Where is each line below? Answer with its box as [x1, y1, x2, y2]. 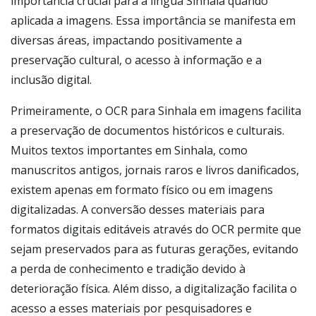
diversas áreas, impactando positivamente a [11, 32, 242, 48]
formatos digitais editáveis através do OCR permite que [11, 221, 301, 237]
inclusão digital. [11, 72, 92, 87]
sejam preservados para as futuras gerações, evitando [11, 241, 298, 257]
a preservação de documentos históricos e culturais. [11, 123, 284, 138]
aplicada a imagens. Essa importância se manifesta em [11, 13, 296, 28]
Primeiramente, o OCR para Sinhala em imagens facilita [11, 103, 301, 119]
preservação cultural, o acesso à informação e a [11, 52, 262, 68]
